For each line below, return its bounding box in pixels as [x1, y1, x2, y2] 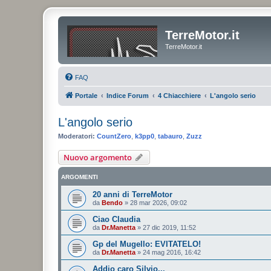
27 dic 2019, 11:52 [143, 224, 196, 231]
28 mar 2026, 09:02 [130, 199, 187, 206]
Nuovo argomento [64, 152, 132, 163]
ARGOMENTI [61, 174, 98, 180]
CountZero [97, 132, 131, 140]
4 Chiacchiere [158, 91, 201, 99]
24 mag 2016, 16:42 [143, 249, 201, 256]
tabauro [158, 132, 183, 140]
